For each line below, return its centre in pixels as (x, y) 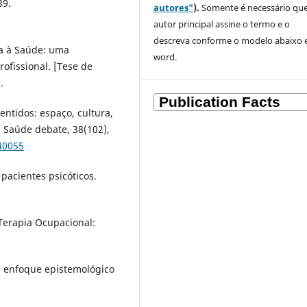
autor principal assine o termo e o (222, 24)
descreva (172, 41)
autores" (174, 8)
